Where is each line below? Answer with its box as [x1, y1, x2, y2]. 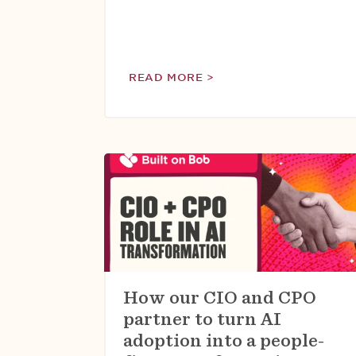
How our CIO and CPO [123, 288, 316, 307]
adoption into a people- [123, 331, 324, 350]
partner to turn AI [123, 309, 281, 328]
